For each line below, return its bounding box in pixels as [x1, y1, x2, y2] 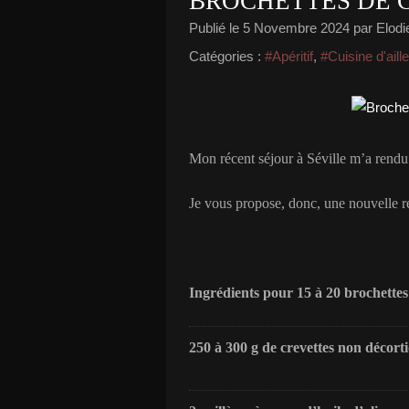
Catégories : [189, 48, 261, 64]
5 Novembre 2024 [243, 20, 350, 36]
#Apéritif [265, 48, 313, 64]
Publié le [189, 20, 243, 36]
